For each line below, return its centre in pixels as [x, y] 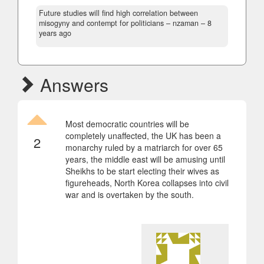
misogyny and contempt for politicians [101, 23]
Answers [72, 84]
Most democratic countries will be [127, 123]
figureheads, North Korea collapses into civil [147, 182]
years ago [55, 33]
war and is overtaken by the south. [130, 194]
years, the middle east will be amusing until [145, 159]
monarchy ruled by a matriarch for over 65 [144, 147]
